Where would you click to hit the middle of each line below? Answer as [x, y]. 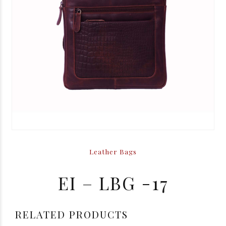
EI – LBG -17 [113, 183]
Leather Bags [113, 151]
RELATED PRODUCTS [72, 214]
